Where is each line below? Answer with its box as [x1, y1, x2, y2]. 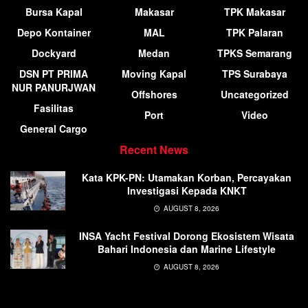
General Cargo [20, 121, 87, 135]
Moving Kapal [122, 66, 186, 80]
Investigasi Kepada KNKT [126, 183, 247, 197]
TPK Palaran [225, 25, 283, 39]
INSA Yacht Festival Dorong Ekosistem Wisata [79, 228, 294, 243]
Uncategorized [220, 87, 289, 101]
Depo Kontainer [16, 25, 91, 39]
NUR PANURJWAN [12, 80, 96, 94]
